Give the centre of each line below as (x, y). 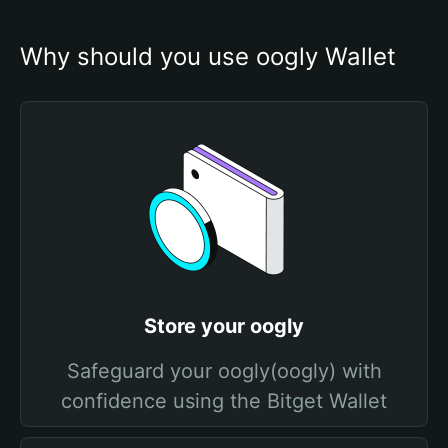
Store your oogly (224, 326)
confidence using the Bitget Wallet (224, 401)
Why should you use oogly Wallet (208, 56)
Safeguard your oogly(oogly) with (224, 371)
